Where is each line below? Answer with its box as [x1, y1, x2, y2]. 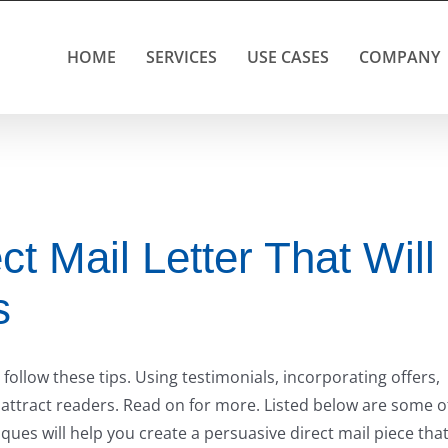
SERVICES [146, 46, 217, 68]
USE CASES [247, 46, 329, 68]
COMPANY [359, 46, 440, 68]
